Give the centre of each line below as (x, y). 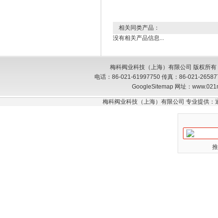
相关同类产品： (136, 28)
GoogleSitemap (152, 87)
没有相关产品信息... (138, 38)
